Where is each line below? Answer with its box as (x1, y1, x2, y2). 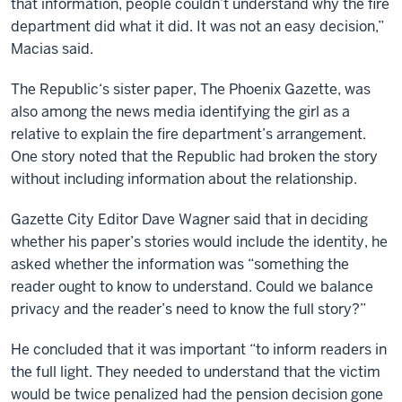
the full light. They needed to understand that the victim (11, 363, 380, 381)
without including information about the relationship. (11, 170, 357, 188)
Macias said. (11, 39, 93, 58)
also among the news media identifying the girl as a (11, 102, 350, 121)
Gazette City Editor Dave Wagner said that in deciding (11, 210, 368, 229)
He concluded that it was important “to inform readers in (11, 340, 387, 359)
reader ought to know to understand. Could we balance (11, 277, 373, 296)
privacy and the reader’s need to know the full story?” (11, 300, 366, 319)
